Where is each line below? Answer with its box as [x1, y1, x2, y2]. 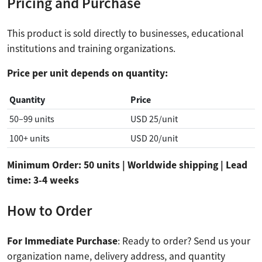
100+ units [9, 132, 50, 144]
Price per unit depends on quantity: [7, 66, 168, 80]
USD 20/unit [130, 132, 178, 144]
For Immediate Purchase [7, 234, 118, 247]
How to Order [7, 201, 92, 220]
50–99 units [9, 112, 54, 125]
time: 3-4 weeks [7, 173, 79, 187]
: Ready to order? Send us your [118, 234, 250, 247]
